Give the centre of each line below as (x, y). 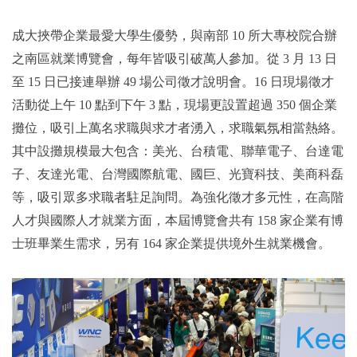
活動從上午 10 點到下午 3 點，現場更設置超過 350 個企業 (175, 104)
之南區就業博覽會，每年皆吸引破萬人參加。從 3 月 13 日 (175, 58)
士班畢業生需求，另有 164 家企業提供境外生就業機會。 (171, 243)
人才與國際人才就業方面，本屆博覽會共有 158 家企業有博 (178, 220)
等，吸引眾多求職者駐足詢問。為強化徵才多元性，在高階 (178, 197)
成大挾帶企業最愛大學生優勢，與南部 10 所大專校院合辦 (175, 35)
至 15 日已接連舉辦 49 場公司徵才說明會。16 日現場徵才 (173, 81)
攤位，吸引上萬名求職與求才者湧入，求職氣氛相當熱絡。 (178, 127)
